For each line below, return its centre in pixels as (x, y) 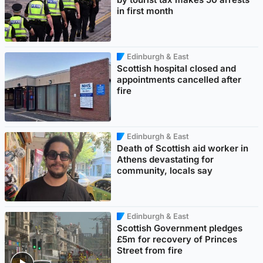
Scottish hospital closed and (177, 68)
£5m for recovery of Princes (177, 239)
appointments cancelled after (179, 79)
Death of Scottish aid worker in (183, 148)
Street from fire (150, 250)
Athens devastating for (166, 159)
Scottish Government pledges (180, 228)
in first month (145, 11)
